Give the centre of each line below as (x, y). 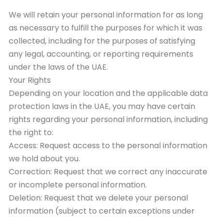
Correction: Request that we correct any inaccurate (108, 171)
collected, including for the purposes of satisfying (102, 41)
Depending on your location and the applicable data (108, 93)
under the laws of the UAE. (58, 67)
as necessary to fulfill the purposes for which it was (106, 28)
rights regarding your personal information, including (108, 119)
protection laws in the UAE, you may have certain (102, 106)
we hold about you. (44, 158)
